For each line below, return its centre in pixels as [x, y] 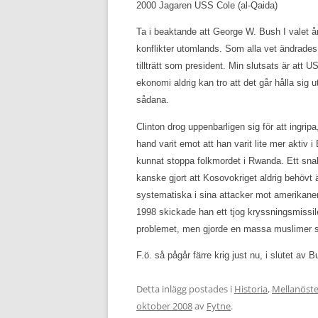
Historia [251, 289]
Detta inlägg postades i [185, 289]
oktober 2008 [164, 306]
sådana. [153, 100]
